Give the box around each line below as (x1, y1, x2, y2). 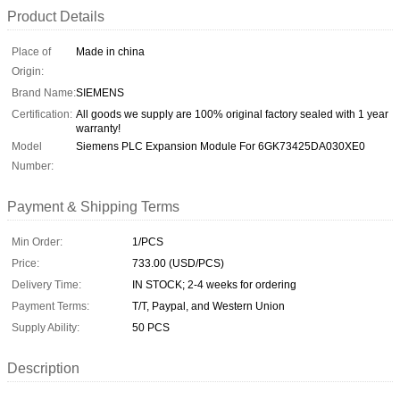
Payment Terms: (12, 299, 89, 312)
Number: (12, 159, 54, 172)
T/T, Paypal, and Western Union (132, 299, 285, 312)
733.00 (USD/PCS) (132, 256, 224, 270)
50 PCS (132, 321, 170, 334)
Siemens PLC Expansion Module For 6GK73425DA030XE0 (76, 139, 365, 153)
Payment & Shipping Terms (7, 198, 179, 214)
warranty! (76, 121, 121, 135)
